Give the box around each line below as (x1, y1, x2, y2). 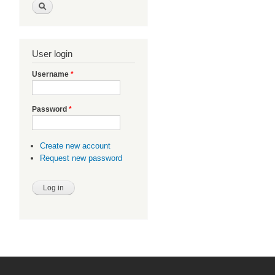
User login (32, 48, 72, 60)
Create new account (39, 141, 110, 151)
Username (32, 70, 71, 79)
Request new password (39, 153, 122, 163)
